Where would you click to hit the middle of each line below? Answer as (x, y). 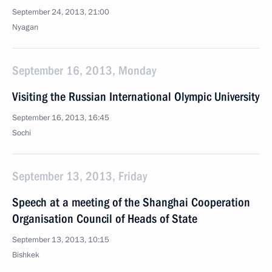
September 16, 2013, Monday (84, 70)
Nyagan (25, 27)
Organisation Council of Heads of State (105, 219)
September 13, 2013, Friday (80, 176)
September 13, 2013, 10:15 (61, 240)
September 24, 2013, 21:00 (61, 12)
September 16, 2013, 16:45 (61, 118)
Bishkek (26, 255)
